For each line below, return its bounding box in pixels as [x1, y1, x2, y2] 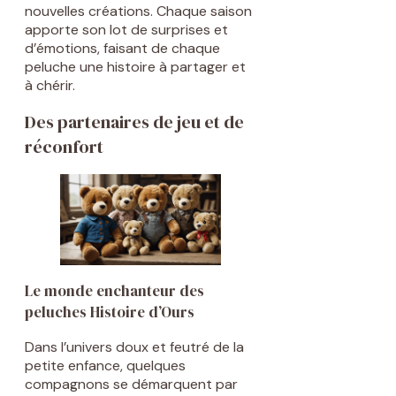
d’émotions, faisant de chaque [25, 39, 220, 58]
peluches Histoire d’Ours [25, 301, 194, 323]
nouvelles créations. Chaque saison [25, 2, 252, 21]
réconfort [25, 134, 103, 160]
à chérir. [25, 76, 75, 95]
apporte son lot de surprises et [25, 20, 228, 40]
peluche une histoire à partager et [25, 57, 246, 77]
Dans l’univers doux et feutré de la [25, 337, 244, 356]
